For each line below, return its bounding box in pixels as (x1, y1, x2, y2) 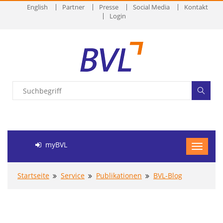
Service (61, 171, 85, 180)
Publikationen (96, 171, 142, 180)
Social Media (133, 2, 170, 11)
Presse (99, 2, 118, 11)
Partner (62, 2, 85, 11)
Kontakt (184, 2, 208, 11)
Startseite (17, 171, 49, 180)
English (27, 2, 48, 11)
